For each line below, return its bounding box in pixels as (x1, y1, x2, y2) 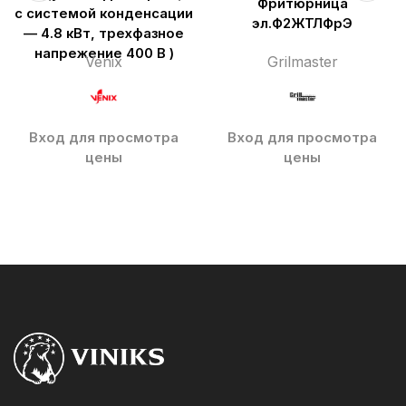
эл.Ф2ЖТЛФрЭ (252, 15, 353, 33)
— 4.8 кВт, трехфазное (24, 25, 184, 43)
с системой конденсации (14, 5, 193, 23)
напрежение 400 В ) (34, 45, 174, 63)
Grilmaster (266, 53, 338, 72)
